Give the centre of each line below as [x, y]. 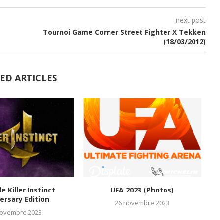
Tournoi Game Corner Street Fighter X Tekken [124, 32]
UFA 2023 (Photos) [142, 190]
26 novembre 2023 [142, 203]
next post [191, 20]
